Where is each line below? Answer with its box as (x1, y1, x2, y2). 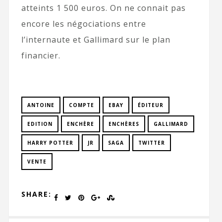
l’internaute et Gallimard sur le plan (21, 34, 170, 46)
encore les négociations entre (21, 18, 146, 30)
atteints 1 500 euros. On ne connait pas (21, 2, 186, 14)
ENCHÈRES (108, 120, 139, 128)
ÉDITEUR (137, 102, 164, 109)
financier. (21, 50, 60, 61)
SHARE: (21, 189, 52, 199)
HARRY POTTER (27, 139, 73, 147)
